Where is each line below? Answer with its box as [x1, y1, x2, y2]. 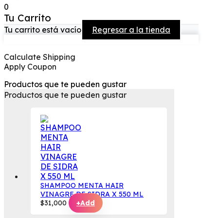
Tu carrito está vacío [4, 25, 81, 35]
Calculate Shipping [4, 52, 75, 62]
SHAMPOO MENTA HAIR [40, 181, 124, 190]
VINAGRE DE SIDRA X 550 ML [40, 190, 144, 199]
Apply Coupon [4, 62, 56, 72]
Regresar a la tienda [92, 25, 170, 35]
